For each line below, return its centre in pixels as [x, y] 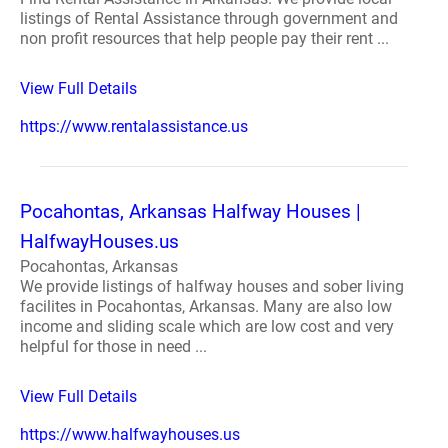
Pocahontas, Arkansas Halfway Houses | [190, 211]
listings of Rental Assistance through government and [209, 18]
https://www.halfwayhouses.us [130, 434]
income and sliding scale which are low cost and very [207, 326]
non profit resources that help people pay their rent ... [204, 38]
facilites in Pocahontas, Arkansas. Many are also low [206, 306]
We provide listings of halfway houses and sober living [212, 286]
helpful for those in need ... [113, 346]
